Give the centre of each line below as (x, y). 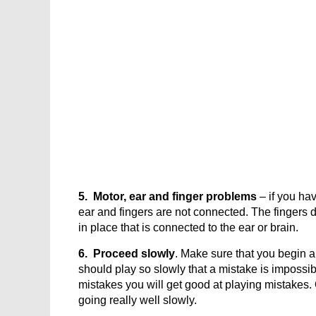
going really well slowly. (138, 300)
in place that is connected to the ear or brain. (188, 227)
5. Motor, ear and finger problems (168, 196)
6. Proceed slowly (127, 254)
